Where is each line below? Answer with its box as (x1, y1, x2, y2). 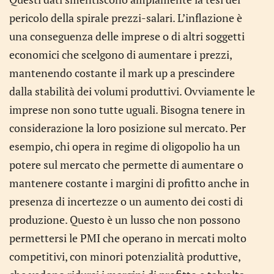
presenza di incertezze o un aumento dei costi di (9, 194, 243, 209)
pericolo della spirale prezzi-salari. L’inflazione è (9, 10, 242, 25)
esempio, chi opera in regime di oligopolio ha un (9, 139, 240, 154)
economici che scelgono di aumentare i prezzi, (9, 47, 232, 62)
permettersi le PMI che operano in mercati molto (9, 231, 246, 245)
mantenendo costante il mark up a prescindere (9, 65, 235, 80)
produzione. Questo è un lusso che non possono (9, 212, 240, 227)
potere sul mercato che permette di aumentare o (9, 157, 243, 172)
